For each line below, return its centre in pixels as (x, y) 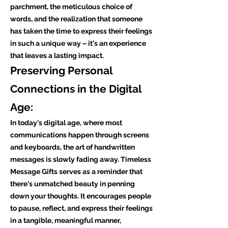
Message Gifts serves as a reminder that (76, 172)
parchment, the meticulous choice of (71, 7)
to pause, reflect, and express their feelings (81, 208)
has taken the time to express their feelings (81, 31)
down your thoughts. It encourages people (81, 196)
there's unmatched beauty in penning (73, 184)
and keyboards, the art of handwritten (73, 147)
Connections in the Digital (76, 89)
